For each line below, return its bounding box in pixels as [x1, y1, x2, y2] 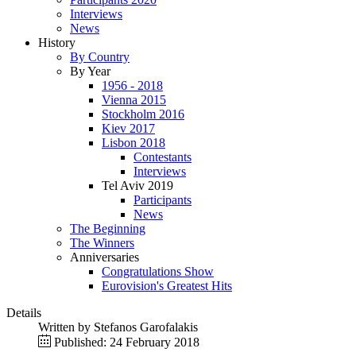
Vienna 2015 [102, 93, 166, 106]
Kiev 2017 [102, 122, 155, 135]
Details [6, 306, 41, 319]
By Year [70, 64, 110, 78]
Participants [133, 193, 192, 207]
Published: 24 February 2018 [54, 335, 199, 349]
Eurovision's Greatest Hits [102, 279, 232, 292]
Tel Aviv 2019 [102, 179, 173, 192]
